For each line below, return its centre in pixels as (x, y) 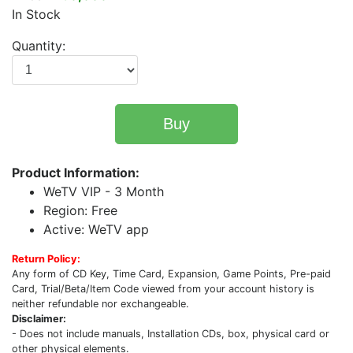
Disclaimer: (39, 319)
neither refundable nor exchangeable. (100, 304)
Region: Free (80, 210)
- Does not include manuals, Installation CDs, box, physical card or (171, 334)
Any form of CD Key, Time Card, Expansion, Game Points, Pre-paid (171, 274)
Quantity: (39, 46)
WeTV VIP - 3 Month (104, 191)
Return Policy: (46, 259)
